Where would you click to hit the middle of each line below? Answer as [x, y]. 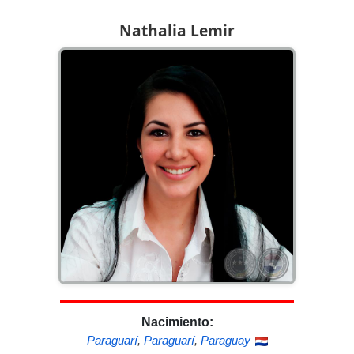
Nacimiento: [177, 322]
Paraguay [225, 341]
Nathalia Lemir [177, 31]
